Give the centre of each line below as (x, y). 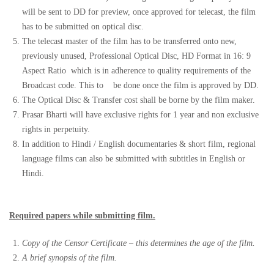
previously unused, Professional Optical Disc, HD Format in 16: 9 (136, 56)
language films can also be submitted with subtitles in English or (134, 159)
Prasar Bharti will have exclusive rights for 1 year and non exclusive (140, 115)
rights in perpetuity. (56, 129)
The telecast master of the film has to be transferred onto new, (129, 41)
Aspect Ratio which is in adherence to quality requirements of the (136, 71)
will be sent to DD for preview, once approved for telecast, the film (139, 12)
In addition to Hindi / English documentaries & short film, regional (139, 144)
